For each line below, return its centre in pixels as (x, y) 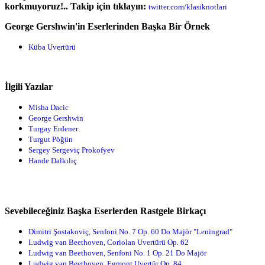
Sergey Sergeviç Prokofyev (72, 150)
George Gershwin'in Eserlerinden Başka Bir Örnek (107, 26)
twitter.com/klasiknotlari (188, 7)
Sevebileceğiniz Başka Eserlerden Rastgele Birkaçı (105, 211)
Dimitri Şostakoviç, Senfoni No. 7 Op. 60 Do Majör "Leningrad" (130, 231)
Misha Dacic (49, 107)
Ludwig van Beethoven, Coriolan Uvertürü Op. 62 (109, 242)
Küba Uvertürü (52, 47)
